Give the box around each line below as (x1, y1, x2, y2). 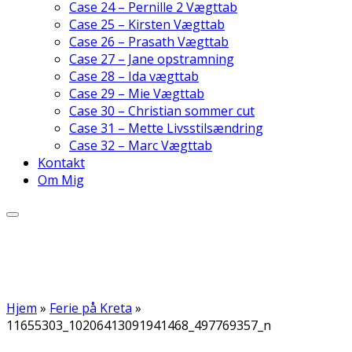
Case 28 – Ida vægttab (69, 68, 199, 85)
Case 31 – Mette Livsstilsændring (69, 119, 263, 137)
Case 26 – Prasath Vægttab (69, 33, 229, 50)
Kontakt (38, 154, 85, 171)
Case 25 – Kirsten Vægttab (69, 16, 225, 33)
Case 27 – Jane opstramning (69, 50, 234, 68)
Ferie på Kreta (49, 299, 132, 317)
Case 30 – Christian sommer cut (69, 102, 255, 119)
